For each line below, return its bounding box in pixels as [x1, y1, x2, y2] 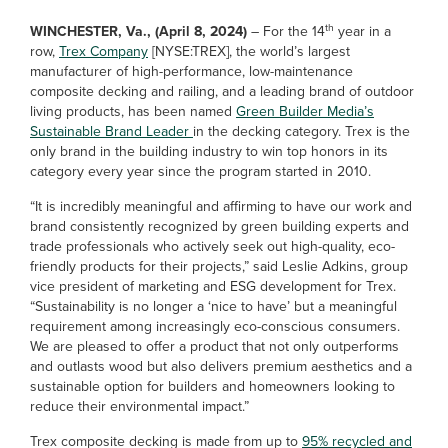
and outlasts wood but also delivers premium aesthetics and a [30, 356, 412, 377]
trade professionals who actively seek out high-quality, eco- [30, 236, 395, 257]
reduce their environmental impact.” [30, 396, 249, 417]
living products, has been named [30, 101, 236, 122]
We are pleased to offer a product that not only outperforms [30, 336, 399, 357]
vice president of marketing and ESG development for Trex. [30, 276, 396, 297]
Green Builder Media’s [236, 101, 374, 122]
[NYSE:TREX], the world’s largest [148, 41, 350, 62]
